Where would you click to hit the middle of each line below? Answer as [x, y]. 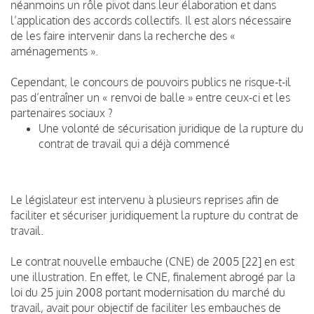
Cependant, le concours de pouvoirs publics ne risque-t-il [151, 82]
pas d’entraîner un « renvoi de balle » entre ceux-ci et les [150, 97]
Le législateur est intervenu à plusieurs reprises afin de [145, 199]
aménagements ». [54, 51]
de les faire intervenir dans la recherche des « [123, 35]
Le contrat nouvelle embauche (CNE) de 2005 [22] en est [152, 261]
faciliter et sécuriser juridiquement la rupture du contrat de [155, 215]
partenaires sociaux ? [62, 112]
